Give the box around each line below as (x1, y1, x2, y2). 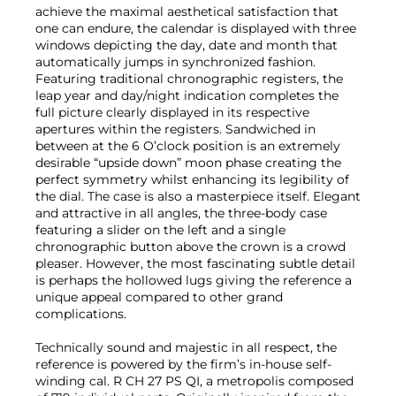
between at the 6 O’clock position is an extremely (35, 137, 340, 154)
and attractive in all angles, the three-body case (35, 204, 327, 221)
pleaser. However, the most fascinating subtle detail (35, 255, 355, 271)
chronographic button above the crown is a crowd (35, 238, 346, 255)
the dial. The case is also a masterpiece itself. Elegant (35, 187, 361, 204)
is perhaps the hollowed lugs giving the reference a (35, 271, 352, 288)
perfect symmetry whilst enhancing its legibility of (35, 171, 349, 187)
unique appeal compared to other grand (35, 288, 283, 305)
